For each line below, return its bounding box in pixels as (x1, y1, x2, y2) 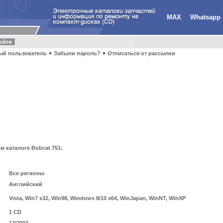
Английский (9, 181, 42, 188)
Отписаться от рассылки (108, 50, 175, 56)
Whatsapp (190, 13, 221, 21)
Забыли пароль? (54, 50, 101, 56)
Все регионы (9, 170, 44, 177)
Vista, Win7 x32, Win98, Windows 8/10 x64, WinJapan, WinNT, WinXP (9, 195, 186, 202)
